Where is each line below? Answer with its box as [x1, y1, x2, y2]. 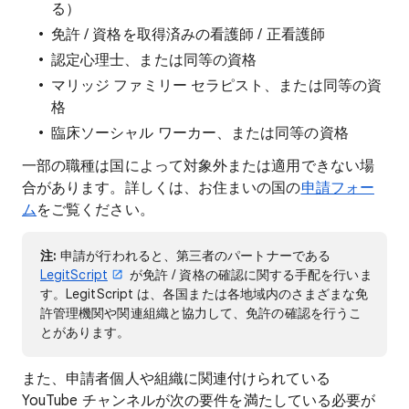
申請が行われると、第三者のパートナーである [60, 247, 330, 264]
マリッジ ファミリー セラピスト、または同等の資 [51, 77, 382, 95]
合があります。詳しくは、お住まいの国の [22, 179, 301, 197]
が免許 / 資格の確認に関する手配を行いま [125, 267, 372, 283]
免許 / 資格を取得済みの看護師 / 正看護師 [51, 26, 325, 44]
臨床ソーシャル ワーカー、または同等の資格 [51, 124, 349, 142]
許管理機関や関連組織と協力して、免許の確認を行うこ [40, 305, 362, 321]
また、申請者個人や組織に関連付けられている [22, 370, 330, 388]
